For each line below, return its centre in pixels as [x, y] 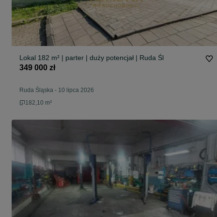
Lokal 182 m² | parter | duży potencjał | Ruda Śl [92, 58]
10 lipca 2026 [76, 90]
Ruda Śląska [36, 90]
